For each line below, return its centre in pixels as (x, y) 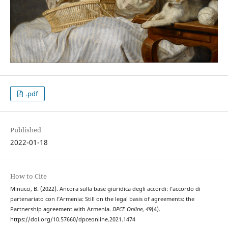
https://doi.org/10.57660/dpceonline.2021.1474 (73, 220)
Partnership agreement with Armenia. (61, 209)
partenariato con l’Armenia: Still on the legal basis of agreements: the (102, 199)
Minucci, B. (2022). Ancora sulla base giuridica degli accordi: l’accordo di (105, 189)
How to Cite (28, 176)
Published (25, 130)
